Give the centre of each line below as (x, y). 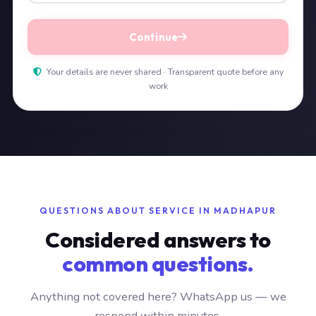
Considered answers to (158, 240)
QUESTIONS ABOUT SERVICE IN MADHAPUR (158, 211)
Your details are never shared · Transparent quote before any (164, 72)
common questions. (158, 264)
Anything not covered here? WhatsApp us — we (158, 297)
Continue (153, 37)
